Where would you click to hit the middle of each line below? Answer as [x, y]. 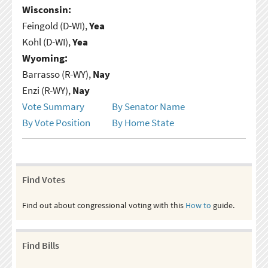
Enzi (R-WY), [47, 90]
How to [198, 205]
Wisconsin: [46, 9]
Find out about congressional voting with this [103, 205]
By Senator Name [148, 106]
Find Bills [40, 245]
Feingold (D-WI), [55, 25]
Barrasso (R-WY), [57, 74]
